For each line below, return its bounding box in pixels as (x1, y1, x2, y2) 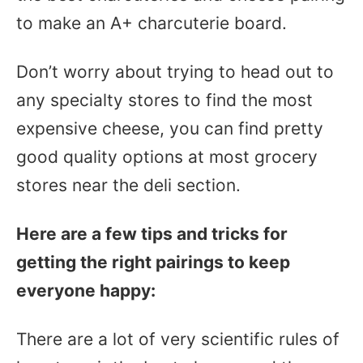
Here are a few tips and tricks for (16, 224, 288, 244)
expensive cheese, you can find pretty (16, 118, 323, 139)
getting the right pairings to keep (16, 252, 290, 272)
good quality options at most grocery (16, 147, 318, 167)
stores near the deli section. (16, 175, 246, 195)
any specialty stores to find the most (16, 90, 313, 110)
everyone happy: (16, 280, 160, 301)
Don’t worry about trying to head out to (16, 62, 334, 82)
